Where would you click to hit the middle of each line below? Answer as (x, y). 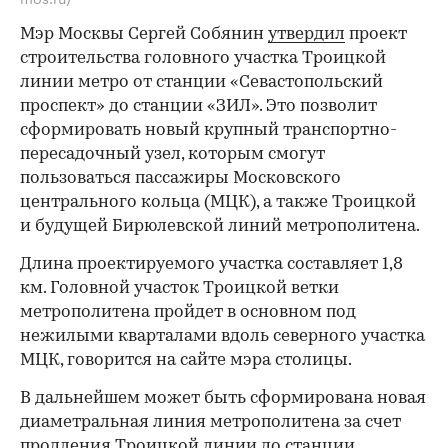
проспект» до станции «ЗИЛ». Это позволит (198, 106)
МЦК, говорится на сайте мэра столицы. (186, 360)
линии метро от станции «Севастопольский (201, 82)
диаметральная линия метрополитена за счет (210, 422)
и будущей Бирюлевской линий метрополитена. (220, 226)
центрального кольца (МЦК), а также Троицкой (218, 202)
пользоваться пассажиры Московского (180, 178)
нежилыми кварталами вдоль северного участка (222, 336)
